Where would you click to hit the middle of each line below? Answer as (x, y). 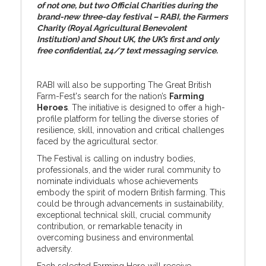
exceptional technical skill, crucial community (124, 215)
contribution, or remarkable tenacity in (110, 226)
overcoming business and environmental (115, 237)
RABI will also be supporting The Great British (124, 85)
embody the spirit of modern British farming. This (131, 192)
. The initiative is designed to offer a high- (146, 107)
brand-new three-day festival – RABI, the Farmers (132, 17)
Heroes (52, 107)
